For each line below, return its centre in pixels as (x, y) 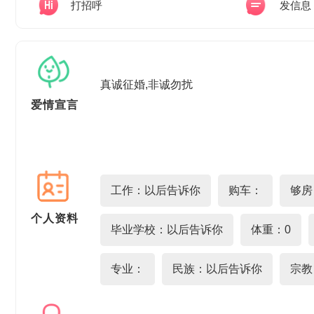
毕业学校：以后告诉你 (167, 230)
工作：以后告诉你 (156, 190)
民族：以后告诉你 (217, 269)
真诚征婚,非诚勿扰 (146, 84)
